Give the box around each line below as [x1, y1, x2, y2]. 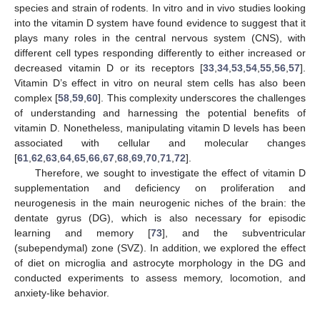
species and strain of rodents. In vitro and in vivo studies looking [14, 1, 306, 14]
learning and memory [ [14, 226, 151, 239]
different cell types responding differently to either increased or [14, 46, 306, 59]
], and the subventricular [162, 226, 306, 239]
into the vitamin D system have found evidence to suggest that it [14, 16, 306, 29]
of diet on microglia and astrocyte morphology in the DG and [14, 256, 306, 269]
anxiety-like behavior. [14, 286, 109, 299]
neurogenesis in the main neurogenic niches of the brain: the [14, 196, 306, 209]
